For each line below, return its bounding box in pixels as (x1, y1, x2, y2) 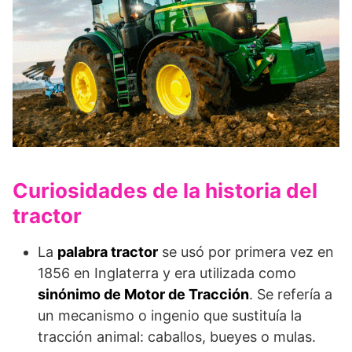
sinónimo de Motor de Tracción (38, 286, 249, 303)
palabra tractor (57, 244, 158, 261)
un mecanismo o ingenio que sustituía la (38, 307, 302, 324)
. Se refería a (249, 286, 332, 303)
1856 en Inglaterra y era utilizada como (38, 265, 296, 282)
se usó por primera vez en (158, 244, 334, 261)
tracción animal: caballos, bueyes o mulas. (38, 328, 316, 346)
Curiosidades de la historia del (13, 178, 317, 203)
